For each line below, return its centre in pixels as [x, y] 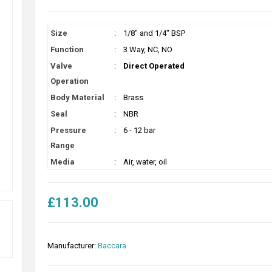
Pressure [68, 130]
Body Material [77, 97]
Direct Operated [154, 66]
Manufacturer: [71, 246]
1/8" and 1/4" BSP [154, 33]
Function [67, 49]
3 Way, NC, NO [148, 49]
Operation [69, 81]
